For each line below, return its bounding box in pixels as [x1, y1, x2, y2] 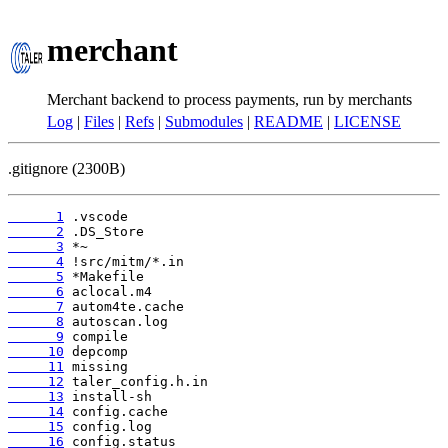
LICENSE [334, 113, 401, 130]
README [254, 113, 323, 130]
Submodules [165, 113, 243, 130]
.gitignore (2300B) [8, 160, 125, 177]
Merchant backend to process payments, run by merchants [47, 90, 412, 108]
